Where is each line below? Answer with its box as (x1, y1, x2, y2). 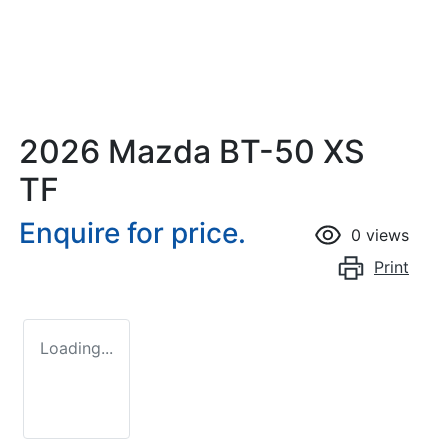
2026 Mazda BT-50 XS (19, 132, 365, 172)
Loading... (40, 338, 113, 359)
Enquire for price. (19, 216, 246, 251)
